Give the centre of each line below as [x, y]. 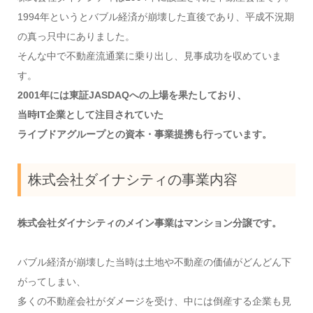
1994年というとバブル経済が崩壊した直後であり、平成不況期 [155, 17]
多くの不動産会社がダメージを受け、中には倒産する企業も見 [154, 301]
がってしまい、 [51, 282]
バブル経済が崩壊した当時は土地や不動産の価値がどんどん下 [154, 262]
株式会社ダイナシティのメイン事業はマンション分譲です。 [149, 223]
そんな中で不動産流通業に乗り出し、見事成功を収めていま [149, 56]
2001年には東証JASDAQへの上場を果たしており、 [132, 95]
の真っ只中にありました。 [76, 37]
